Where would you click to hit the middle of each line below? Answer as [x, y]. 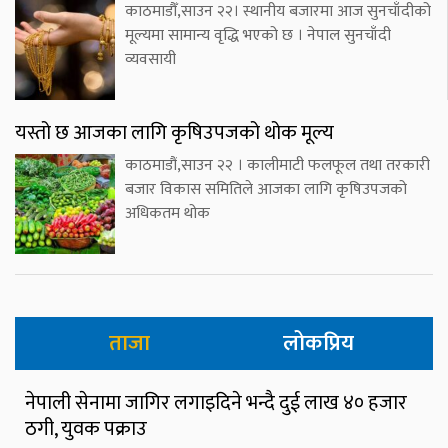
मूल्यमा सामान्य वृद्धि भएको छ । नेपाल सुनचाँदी [258, 36]
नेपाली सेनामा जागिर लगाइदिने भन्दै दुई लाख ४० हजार [216, 403]
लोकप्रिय [318, 344]
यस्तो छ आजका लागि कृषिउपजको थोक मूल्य [174, 133]
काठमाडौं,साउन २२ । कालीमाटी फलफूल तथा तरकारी [277, 166]
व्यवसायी [150, 60]
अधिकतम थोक [167, 214]
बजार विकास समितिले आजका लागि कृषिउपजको [266, 190]
